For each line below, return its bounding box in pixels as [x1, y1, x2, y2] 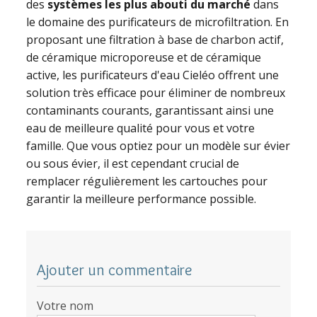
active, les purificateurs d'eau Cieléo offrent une [26, 67, 279, 83]
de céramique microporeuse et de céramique [26, 50, 262, 66]
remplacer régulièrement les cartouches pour [26, 173, 268, 190]
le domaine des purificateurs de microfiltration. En [26, 14, 289, 30]
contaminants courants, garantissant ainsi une [26, 103, 275, 119]
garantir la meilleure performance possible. [26, 191, 257, 207]
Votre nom [37, 298, 94, 314]
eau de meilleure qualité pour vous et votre [26, 120, 255, 137]
